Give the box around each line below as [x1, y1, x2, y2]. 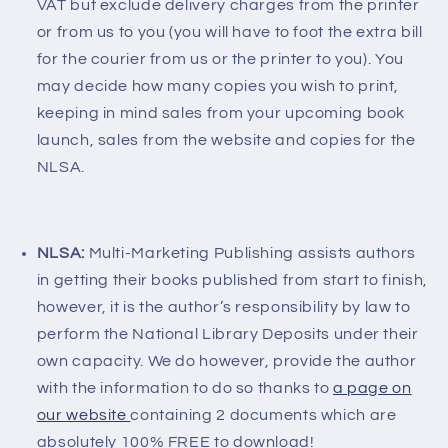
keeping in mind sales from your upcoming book [36, 105, 406, 122]
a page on [332, 379, 412, 396]
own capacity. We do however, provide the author [36, 352, 417, 369]
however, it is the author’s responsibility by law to [36, 298, 411, 315]
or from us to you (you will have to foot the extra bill [36, 24, 423, 41]
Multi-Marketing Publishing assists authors [88, 244, 416, 261]
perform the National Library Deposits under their [36, 325, 419, 342]
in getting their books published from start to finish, [36, 271, 428, 288]
